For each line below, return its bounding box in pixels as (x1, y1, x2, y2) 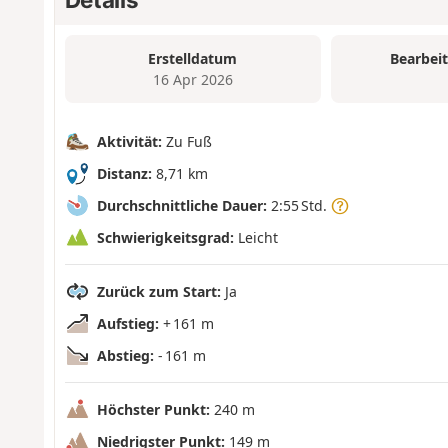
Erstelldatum (148, 49, 238, 69)
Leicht (233, 228, 278, 248)
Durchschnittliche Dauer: (96, 196, 267, 216)
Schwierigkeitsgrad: (96, 228, 234, 248)
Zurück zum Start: (96, 282, 221, 302)
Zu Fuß (161, 132, 212, 152)
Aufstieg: (96, 314, 159, 334)
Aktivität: (96, 132, 162, 152)
